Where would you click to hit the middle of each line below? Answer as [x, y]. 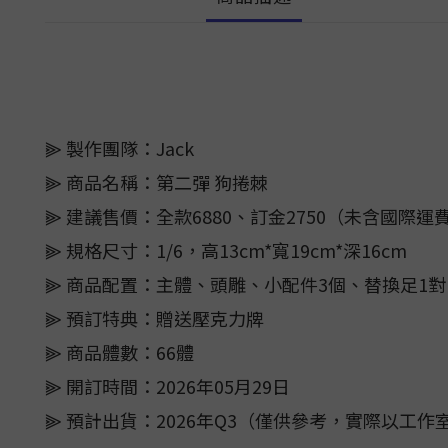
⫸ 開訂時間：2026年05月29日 [167, 386]
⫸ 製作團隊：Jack [119, 148]
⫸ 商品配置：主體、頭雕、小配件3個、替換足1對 [245, 284]
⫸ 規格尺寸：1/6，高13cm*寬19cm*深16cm [226, 250]
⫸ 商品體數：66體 [119, 352]
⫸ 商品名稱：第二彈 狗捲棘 [156, 182]
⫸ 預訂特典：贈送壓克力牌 [154, 318]
